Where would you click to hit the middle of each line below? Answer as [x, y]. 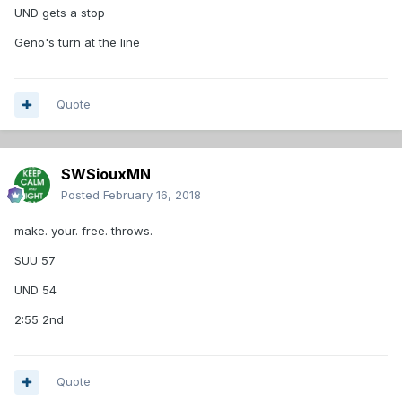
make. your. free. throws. [83, 231]
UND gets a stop [61, 13]
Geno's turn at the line [77, 43]
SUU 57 [35, 261]
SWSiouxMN [106, 175]
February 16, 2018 [152, 195]
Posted [82, 195]
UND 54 [35, 290]
